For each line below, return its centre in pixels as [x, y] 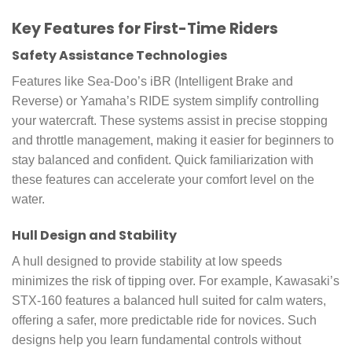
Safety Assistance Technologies [119, 56]
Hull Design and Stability [94, 235]
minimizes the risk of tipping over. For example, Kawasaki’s [176, 280]
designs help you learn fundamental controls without [156, 339]
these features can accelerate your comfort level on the [163, 180]
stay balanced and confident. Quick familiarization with [163, 160]
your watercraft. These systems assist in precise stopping [170, 121]
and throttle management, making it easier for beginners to [173, 141]
